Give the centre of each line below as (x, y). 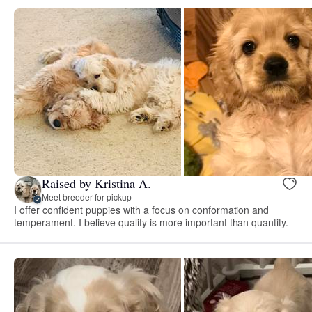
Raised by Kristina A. (96, 184)
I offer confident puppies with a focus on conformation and (142, 209)
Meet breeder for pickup (87, 197)
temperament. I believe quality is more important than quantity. (151, 222)
